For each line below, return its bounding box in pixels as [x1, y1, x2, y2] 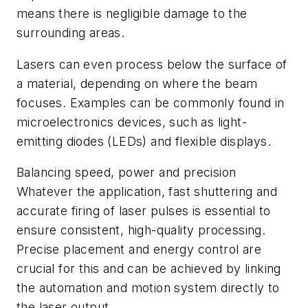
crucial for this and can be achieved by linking [16, 261, 281, 276]
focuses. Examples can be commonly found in [16, 95, 285, 110]
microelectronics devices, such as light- [16, 114, 247, 129]
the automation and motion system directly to [16, 280, 280, 296]
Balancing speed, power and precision [16, 165, 236, 180]
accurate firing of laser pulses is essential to [16, 203, 271, 219]
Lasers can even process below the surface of [16, 56, 287, 71]
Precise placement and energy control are [16, 242, 261, 257]
